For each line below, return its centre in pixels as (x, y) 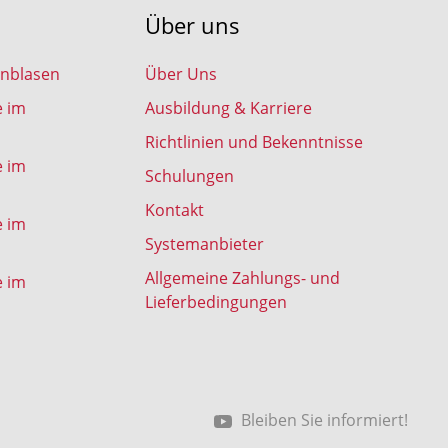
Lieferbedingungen (215, 301)
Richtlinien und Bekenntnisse (253, 141)
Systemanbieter (204, 243)
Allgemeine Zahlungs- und (242, 277)
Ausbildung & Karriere (228, 107)
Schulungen (189, 175)
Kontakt (174, 209)
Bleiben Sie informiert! (320, 419)
